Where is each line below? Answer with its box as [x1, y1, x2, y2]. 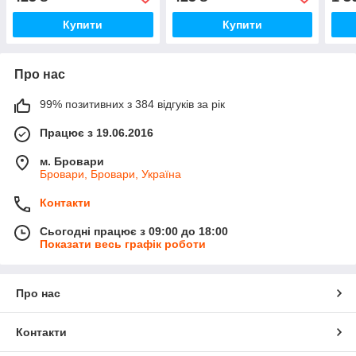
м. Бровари [40, 154, 104, 168]
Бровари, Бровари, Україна [40, 167, 181, 180]
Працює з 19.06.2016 [40, 126, 153, 139]
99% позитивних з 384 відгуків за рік [40, 97, 225, 110]
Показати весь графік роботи [40, 237, 206, 250]
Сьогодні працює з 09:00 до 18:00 [40, 224, 228, 238]
